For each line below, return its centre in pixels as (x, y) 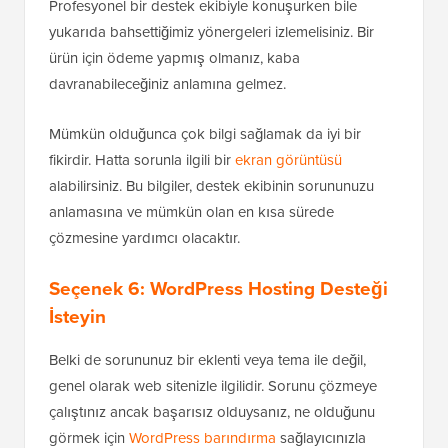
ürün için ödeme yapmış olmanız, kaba (174, 57)
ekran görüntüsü (288, 159)
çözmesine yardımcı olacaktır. (144, 237)
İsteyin (77, 316)
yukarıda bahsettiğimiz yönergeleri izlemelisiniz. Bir (211, 31)
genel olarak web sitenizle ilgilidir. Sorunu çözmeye (213, 385)
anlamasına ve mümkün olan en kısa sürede (191, 211)
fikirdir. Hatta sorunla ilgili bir (142, 159)
